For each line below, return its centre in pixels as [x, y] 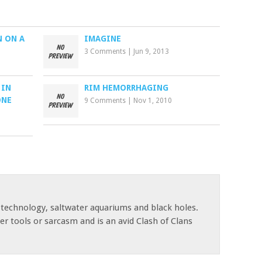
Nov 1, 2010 [153, 101]
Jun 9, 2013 [151, 51]
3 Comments [105, 51]
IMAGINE [103, 39]
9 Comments [105, 101]
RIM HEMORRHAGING [127, 88]
